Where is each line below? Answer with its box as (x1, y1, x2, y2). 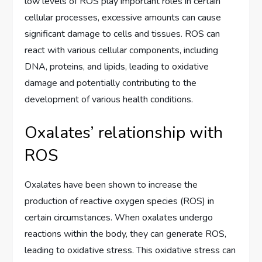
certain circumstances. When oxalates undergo (25, 211, 213, 224)
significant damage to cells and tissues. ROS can (25, 27, 220, 40)
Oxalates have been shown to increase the (25, 178, 198, 191)
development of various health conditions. (25, 92, 194, 106)
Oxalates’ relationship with (25, 121, 223, 144)
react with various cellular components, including (25, 43, 219, 57)
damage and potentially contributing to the (25, 76, 197, 89)
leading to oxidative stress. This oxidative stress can (25, 243, 236, 257)
